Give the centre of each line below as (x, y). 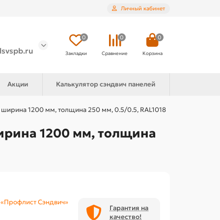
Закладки (76, 54)
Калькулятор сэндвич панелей (106, 84)
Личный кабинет (143, 8)
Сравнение (115, 54)
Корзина (152, 54)
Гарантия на (129, 208)
